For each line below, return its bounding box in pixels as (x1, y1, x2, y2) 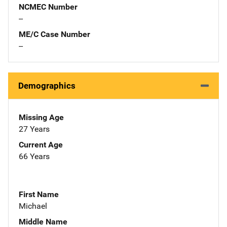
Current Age (19, 139, 63, 149)
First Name (19, 189, 59, 199)
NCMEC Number (19, 2, 78, 12)
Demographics (18, 80, 75, 91)
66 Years (19, 151, 50, 161)
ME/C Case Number (19, 29, 90, 39)
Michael (19, 201, 47, 211)
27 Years (19, 124, 50, 134)
